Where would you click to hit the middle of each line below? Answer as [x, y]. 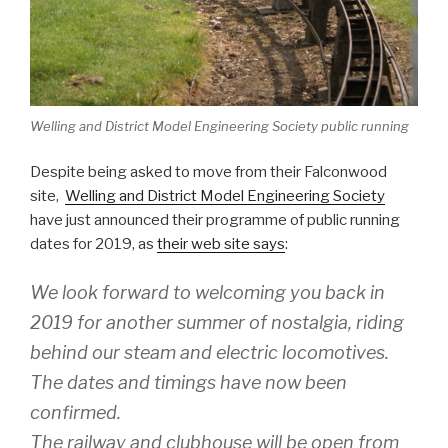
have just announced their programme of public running [215, 219]
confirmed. [75, 413]
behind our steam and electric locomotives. [209, 353]
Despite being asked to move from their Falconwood [208, 171]
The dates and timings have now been [188, 383]
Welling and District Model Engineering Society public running [219, 126]
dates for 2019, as [93, 243]
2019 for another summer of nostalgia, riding [217, 323]
